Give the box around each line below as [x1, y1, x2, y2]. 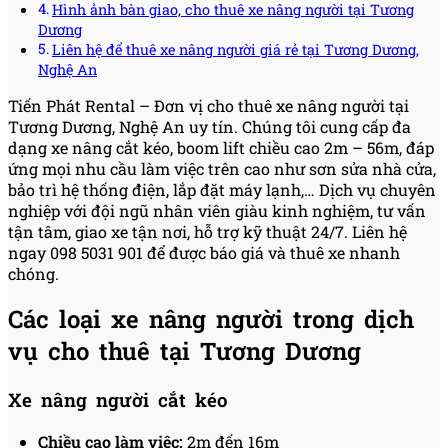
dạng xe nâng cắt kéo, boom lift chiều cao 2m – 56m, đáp [8, 136, 434, 158]
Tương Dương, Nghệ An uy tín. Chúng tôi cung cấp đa [8, 115, 411, 137]
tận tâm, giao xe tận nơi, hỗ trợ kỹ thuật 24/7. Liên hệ [8, 220, 407, 242]
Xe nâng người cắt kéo [8, 387, 227, 413]
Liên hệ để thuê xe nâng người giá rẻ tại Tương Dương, [51, 39, 419, 59]
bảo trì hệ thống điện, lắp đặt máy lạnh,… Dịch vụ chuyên [8, 178, 436, 200]
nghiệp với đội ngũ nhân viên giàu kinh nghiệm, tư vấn [8, 199, 426, 221]
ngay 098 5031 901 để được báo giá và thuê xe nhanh [8, 241, 400, 263]
